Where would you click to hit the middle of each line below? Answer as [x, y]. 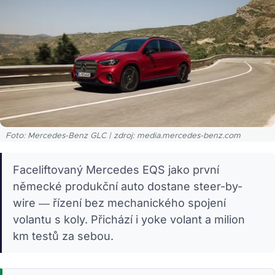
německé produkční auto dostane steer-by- [128, 186]
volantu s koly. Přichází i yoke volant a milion [129, 219]
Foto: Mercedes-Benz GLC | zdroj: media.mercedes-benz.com [123, 136]
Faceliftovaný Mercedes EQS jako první [116, 169]
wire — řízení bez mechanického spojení [119, 203]
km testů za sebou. [63, 236]
